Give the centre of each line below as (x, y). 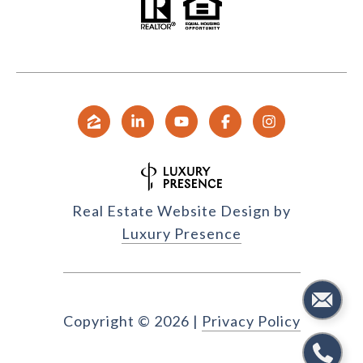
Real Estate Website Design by (181, 211)
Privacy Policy (251, 321)
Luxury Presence (181, 234)
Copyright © (107, 321)
